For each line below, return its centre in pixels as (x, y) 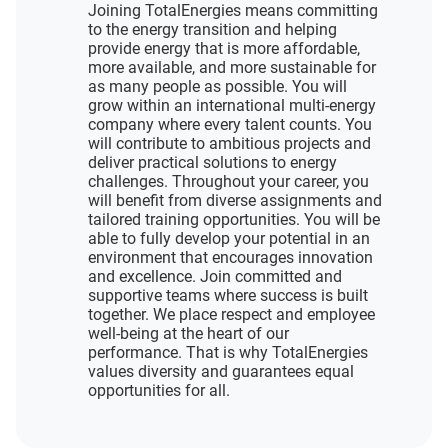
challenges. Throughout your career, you (228, 181)
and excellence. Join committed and (215, 276)
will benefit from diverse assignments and (235, 200)
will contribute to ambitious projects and (229, 143)
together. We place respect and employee (231, 314)
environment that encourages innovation (230, 257)
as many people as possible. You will (217, 86)
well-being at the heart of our (188, 333)
